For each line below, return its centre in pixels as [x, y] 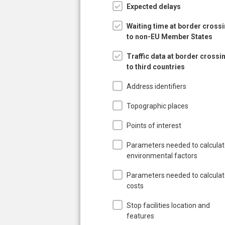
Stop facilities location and [168, 205]
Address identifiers [156, 86]
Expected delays [154, 6]
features [140, 216]
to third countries [156, 67]
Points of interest [154, 125]
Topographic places [157, 106]
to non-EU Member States [170, 36]
